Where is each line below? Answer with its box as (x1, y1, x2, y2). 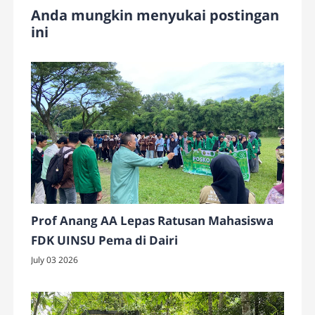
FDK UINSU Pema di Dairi (31, 232, 179, 249)
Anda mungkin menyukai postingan (31, 6, 280, 25)
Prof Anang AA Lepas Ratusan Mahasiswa (31, 212, 274, 229)
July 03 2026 (31, 254, 79, 266)
